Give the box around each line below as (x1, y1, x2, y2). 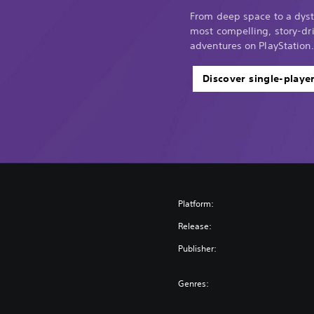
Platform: (178, 198, 214, 210)
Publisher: (178, 243, 217, 255)
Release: (178, 220, 212, 233)
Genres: (178, 278, 210, 290)
